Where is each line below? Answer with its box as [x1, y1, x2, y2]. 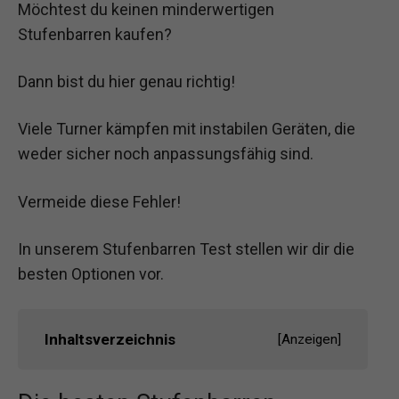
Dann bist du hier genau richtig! [18, 72, 235, 92]
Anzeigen [281, 330, 338, 347]
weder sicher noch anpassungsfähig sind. [18, 144, 313, 164]
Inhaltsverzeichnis [45, 330, 175, 348]
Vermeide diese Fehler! [18, 191, 181, 211]
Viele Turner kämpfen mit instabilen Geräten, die [18, 119, 355, 139]
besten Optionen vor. [18, 264, 164, 283]
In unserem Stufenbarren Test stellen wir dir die [18, 239, 354, 258]
